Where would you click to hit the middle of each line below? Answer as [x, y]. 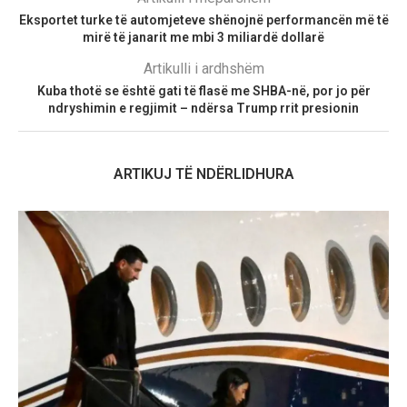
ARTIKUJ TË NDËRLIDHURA [203, 174]
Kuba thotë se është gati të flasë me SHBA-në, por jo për [203, 90]
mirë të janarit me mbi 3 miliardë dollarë [203, 37]
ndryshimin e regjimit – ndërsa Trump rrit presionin [203, 108]
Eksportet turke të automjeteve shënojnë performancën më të [203, 20]
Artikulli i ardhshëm [203, 68]
